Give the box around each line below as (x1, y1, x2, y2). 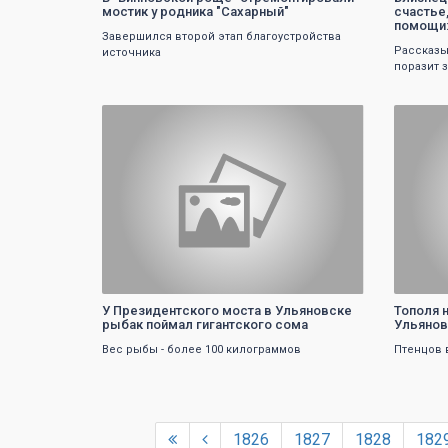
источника (102, 46, 161, 60)
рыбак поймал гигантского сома (102, 316, 308, 332)
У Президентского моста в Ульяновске (102, 302, 352, 318)
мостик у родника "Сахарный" (102, 4, 289, 20)
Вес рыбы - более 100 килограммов (102, 342, 301, 356)
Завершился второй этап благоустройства (102, 30, 341, 44)
